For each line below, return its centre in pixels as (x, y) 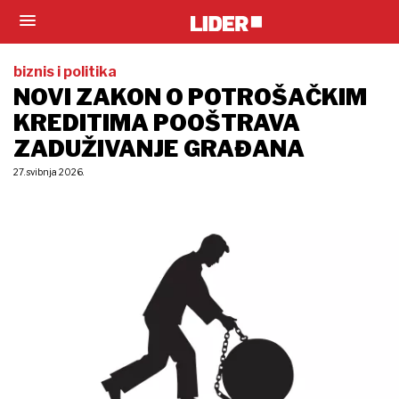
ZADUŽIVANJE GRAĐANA (159, 149)
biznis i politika (65, 72)
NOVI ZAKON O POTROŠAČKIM (190, 97)
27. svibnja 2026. (49, 172)
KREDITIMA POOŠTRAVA (157, 123)
